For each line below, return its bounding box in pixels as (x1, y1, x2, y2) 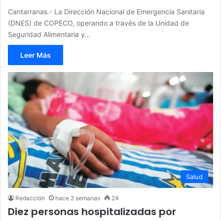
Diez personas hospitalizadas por (8, 204, 176, 219)
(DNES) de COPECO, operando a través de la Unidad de (8, 18, 189, 27)
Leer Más (20, 50, 51, 59)
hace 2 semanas (55, 194, 100, 202)
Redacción (15, 194, 45, 202)
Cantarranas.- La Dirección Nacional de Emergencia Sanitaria (8, 7, 205, 16)
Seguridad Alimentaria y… (8, 30, 90, 38)
